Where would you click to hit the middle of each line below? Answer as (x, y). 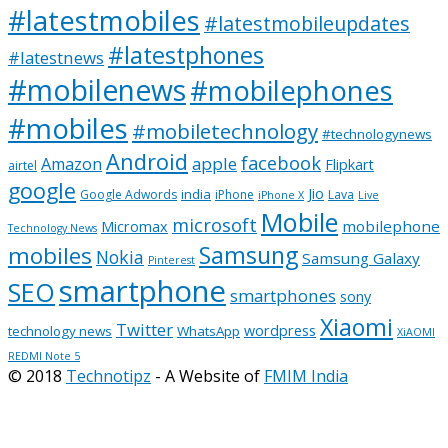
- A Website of (207, 375)
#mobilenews (97, 89)
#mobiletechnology (225, 130)
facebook (281, 162)
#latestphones (186, 54)
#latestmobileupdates (307, 23)
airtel (22, 165)
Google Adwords (128, 194)
